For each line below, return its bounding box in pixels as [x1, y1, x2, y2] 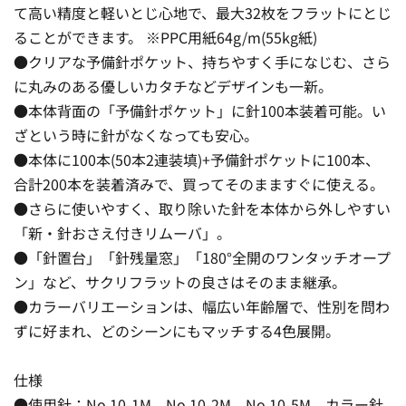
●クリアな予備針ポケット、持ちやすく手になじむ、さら [14, 50, 391, 72]
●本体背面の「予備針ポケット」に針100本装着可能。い [14, 99, 386, 121]
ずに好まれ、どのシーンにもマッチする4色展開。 [14, 319, 340, 342]
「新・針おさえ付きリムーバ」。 [14, 221, 231, 244]
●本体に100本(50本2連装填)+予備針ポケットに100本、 [14, 148, 380, 170]
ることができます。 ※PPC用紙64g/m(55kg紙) [14, 25, 317, 48]
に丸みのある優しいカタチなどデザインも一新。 [14, 74, 333, 97]
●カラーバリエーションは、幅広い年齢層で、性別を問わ [14, 295, 390, 317]
